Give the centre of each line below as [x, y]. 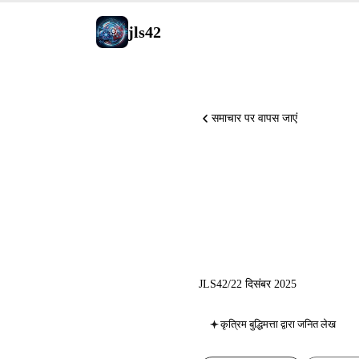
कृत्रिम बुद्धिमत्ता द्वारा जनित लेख [278, 325]
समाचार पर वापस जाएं [254, 118]
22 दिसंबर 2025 [264, 284]
